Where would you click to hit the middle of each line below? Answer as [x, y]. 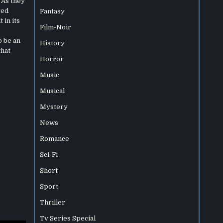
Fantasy [53, 11]
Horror [52, 59]
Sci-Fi [49, 155]
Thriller [53, 202]
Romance [55, 139]
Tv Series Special [68, 218]
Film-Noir [56, 27]
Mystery [54, 107]
